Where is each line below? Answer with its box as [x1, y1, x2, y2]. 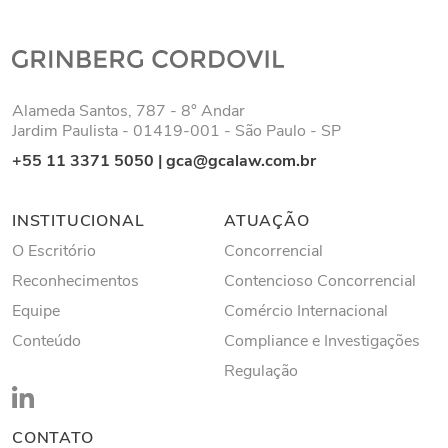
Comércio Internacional [224, 300, 388, 323]
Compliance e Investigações [224, 330, 420, 353]
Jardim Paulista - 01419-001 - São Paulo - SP [12, 120, 341, 143]
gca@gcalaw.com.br [166, 150, 316, 173]
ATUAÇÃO [224, 210, 310, 233]
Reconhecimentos [12, 270, 139, 293]
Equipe [12, 300, 60, 323]
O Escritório [12, 240, 96, 263]
